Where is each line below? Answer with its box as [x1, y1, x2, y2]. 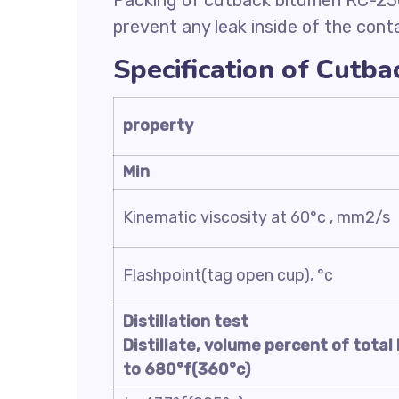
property [123, 116, 193, 135]
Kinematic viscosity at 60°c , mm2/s [123, 208, 390, 227]
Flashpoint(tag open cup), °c [123, 265, 333, 285]
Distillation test [123, 312, 248, 331]
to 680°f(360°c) [123, 360, 250, 379]
